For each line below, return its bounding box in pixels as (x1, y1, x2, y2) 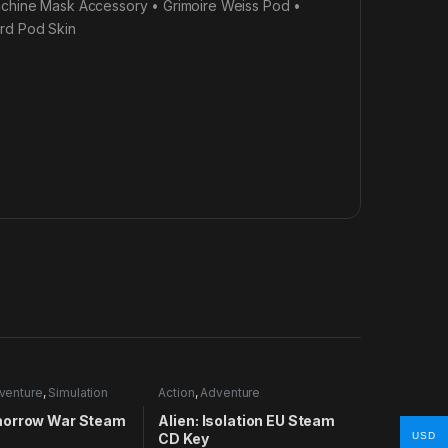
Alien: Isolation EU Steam (158, 411, 335, 429)
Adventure (200, 385, 261, 401)
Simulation (48, 385, 108, 401)
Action (158, 385, 195, 401)
